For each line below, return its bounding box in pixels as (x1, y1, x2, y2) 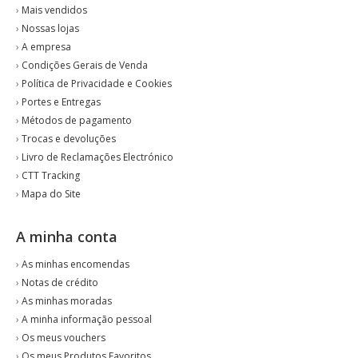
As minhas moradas (22, 294, 112, 308)
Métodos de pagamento (22, 113, 132, 127)
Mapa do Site (22, 187, 81, 201)
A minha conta (16, 227, 117, 246)
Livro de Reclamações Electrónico (22, 150, 173, 164)
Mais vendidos (22, 3, 87, 17)
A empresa (22, 40, 71, 54)
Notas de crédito (22, 276, 98, 289)
